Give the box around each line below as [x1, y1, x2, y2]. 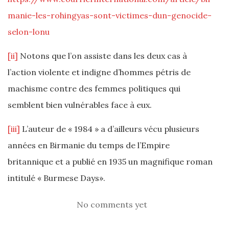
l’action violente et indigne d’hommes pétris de [8, 67, 191, 77]
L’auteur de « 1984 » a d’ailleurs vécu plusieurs [20, 124, 199, 134]
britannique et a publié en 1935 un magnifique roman [8, 156, 213, 167]
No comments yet [77, 199, 147, 210]
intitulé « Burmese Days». [8, 173, 105, 183]
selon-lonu [8, 27, 50, 37]
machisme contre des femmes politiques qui [8, 83, 180, 94]
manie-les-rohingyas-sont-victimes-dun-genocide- [8, 10, 212, 20]
